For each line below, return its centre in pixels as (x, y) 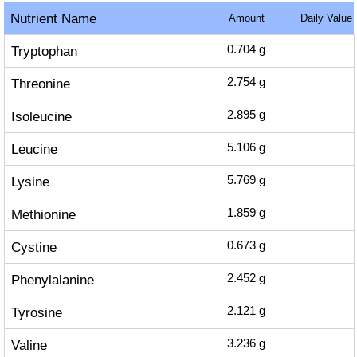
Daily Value (326, 18)
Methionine (43, 214)
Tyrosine (36, 312)
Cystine (33, 247)
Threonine (40, 84)
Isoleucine (41, 116)
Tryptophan (44, 51)
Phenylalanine (52, 280)
